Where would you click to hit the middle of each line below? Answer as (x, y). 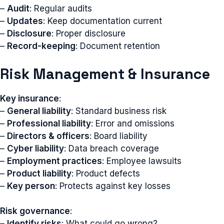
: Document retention (118, 46)
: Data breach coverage (111, 148)
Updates (25, 21)
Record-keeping (41, 46)
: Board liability (118, 136)
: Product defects (106, 173)
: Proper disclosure (88, 33)
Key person (31, 186)
